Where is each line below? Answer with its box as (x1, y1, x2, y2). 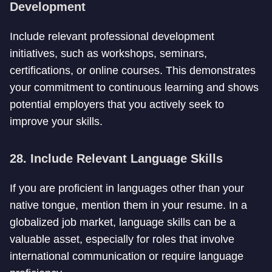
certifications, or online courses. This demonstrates (10, 64, 256, 76)
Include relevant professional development (10, 30, 214, 42)
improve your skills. (10, 115, 103, 127)
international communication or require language (10, 250, 243, 262)
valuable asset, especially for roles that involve (10, 233, 234, 245)
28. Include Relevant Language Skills (10, 152, 223, 165)
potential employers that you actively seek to (10, 98, 224, 110)
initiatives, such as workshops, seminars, (10, 47, 207, 59)
